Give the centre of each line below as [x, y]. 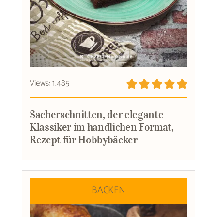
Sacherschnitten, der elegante [96, 114]
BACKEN [108, 190]
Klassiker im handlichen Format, [101, 127]
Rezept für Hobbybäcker [83, 139]
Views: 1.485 [49, 83]
